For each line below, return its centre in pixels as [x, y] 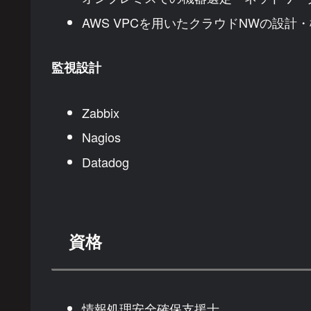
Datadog [105, 162]
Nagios [101, 137]
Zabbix [100, 112]
